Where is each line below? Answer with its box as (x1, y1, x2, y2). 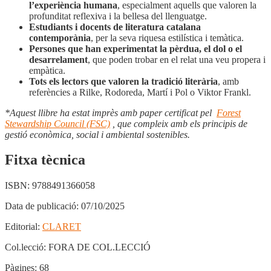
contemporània (29, 32, 91, 43)
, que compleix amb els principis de (113, 118, 247, 129)
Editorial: (5, 221, 40, 232)
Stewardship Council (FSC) (5, 118, 110, 129)
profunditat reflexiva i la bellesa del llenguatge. (29, 10, 207, 21)
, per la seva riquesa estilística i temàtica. (91, 32, 244, 43)
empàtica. (29, 65, 65, 76)
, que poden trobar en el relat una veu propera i (88, 54, 266, 65)
